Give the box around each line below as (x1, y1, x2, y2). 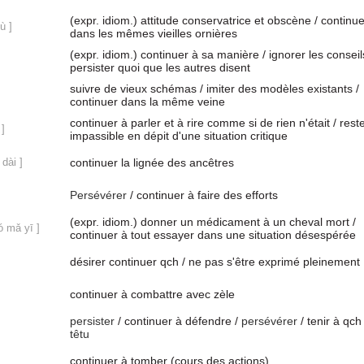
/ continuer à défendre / (115, 314, 241, 327)
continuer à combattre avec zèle (70, 288, 235, 301)
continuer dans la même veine (70, 95, 225, 108)
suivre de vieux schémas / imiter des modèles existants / (70, 82, 359, 95)
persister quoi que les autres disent (70, 61, 250, 74)
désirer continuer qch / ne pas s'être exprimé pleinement (70, 255, 360, 268)
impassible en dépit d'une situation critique (70, 129, 288, 142)
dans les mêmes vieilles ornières (70, 27, 237, 40)
